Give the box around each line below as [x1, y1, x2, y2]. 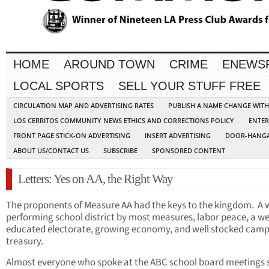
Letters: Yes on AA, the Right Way [18, 172, 173, 187]
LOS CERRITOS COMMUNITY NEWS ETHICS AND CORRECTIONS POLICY [13, 116, 234, 125]
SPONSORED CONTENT [152, 146, 225, 156]
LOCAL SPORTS [13, 79, 104, 93]
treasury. [6, 234, 43, 249]
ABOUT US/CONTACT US [13, 146, 89, 156]
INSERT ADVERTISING [145, 131, 211, 141]
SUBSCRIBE [103, 146, 138, 156]
